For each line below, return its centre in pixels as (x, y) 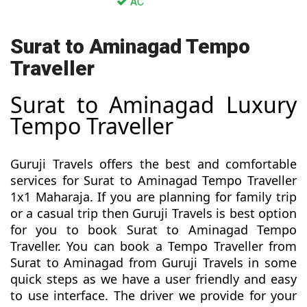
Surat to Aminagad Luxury (153, 105)
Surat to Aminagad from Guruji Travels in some (153, 263)
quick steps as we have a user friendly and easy (153, 279)
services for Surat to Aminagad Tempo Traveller (153, 181)
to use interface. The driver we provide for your (153, 296)
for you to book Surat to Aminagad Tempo (153, 230)
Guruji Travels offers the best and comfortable (153, 164)
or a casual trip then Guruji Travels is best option (153, 213)
